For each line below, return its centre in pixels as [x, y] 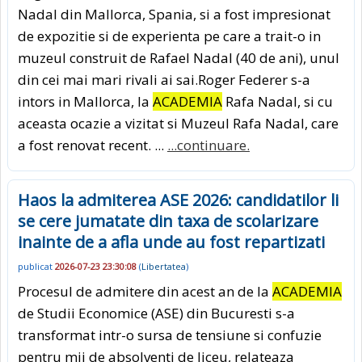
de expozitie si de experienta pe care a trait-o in [169, 36]
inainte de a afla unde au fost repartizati [171, 242]
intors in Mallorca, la [85, 102]
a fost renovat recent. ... [93, 145]
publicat [36, 267]
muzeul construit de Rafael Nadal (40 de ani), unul [179, 58]
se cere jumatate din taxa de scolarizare [168, 221]
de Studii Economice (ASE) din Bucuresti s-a [156, 313]
